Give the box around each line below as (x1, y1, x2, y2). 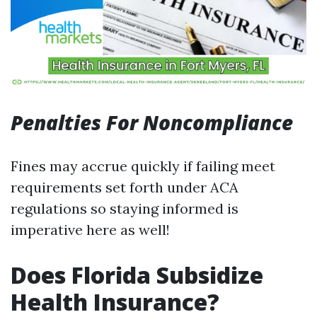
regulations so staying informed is (11, 200, 238, 217)
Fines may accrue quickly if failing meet (11, 157, 275, 175)
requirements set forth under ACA (11, 178, 238, 196)
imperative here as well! (11, 221, 170, 238)
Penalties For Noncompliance (11, 109, 293, 136)
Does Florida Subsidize (11, 260, 263, 290)
